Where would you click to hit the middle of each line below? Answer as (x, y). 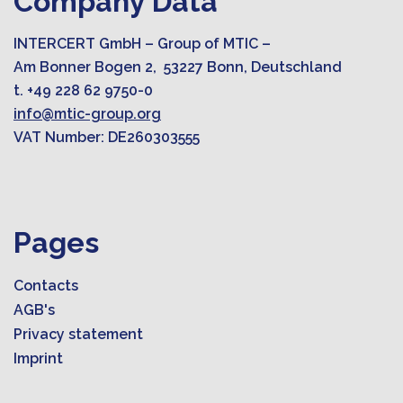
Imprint (38, 358)
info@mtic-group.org (87, 113)
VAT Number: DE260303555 (116, 137)
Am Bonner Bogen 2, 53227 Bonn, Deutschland (178, 67)
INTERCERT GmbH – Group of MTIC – (144, 43)
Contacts (46, 285)
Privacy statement (78, 334)
